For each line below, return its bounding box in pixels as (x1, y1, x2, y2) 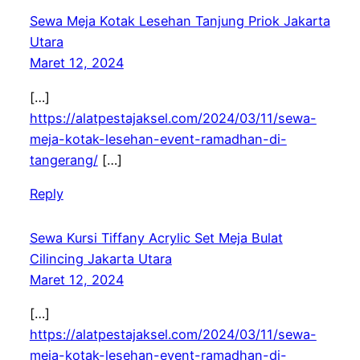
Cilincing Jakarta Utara (29, 250, 172, 267)
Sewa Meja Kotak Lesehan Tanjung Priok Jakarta (29, 13, 330, 30)
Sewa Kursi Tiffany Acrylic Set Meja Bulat (29, 229, 283, 246)
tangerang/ (29, 151, 98, 168)
